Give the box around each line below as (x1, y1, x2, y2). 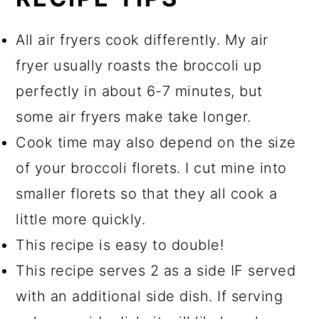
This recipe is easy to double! (16, 236, 224, 254)
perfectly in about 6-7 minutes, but (16, 83, 263, 100)
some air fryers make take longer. (16, 108, 251, 126)
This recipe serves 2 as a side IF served (16, 262, 296, 280)
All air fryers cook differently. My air (16, 31, 268, 49)
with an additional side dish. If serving (16, 288, 283, 305)
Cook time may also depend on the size (16, 134, 296, 152)
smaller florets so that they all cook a (16, 185, 278, 203)
